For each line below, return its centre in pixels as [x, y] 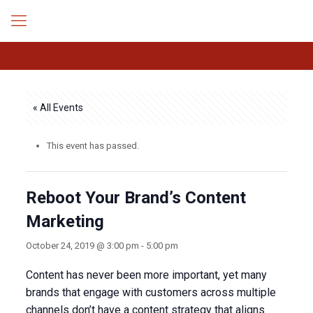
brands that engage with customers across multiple [151, 292]
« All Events [58, 108]
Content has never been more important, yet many [146, 275]
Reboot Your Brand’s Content [136, 198]
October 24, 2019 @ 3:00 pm [82, 246]
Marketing [65, 221]
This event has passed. [93, 146]
